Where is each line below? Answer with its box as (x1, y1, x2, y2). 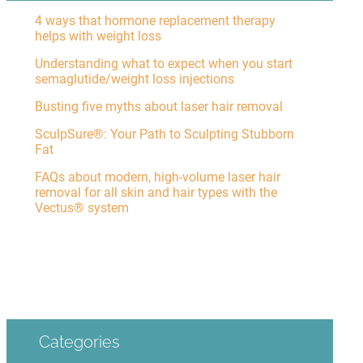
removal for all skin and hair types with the (34, 185, 277, 200)
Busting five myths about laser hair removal (34, 99, 283, 114)
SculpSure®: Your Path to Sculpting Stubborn (34, 126, 294, 142)
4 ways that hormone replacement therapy (34, 13, 275, 28)
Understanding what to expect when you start (34, 56, 293, 71)
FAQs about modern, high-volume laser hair (34, 169, 280, 185)
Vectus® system (34, 200, 129, 216)
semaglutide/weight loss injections (34, 71, 234, 87)
